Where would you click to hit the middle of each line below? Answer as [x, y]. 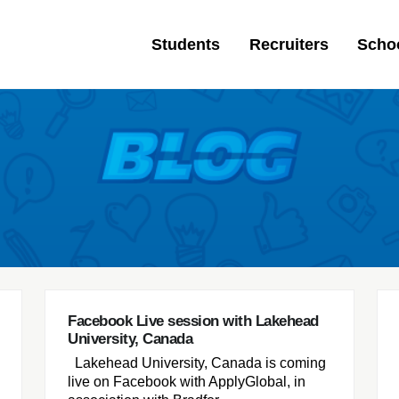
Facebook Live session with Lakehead [193, 321]
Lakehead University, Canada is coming [197, 363]
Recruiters [289, 44]
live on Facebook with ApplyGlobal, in [187, 382]
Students [185, 44]
